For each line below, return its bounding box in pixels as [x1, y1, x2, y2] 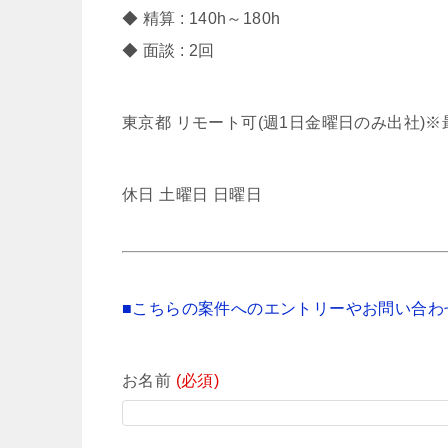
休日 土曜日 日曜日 [122, 186, 262, 203]
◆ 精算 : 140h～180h [122, 10, 281, 27]
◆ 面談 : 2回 [122, 42, 215, 59]
